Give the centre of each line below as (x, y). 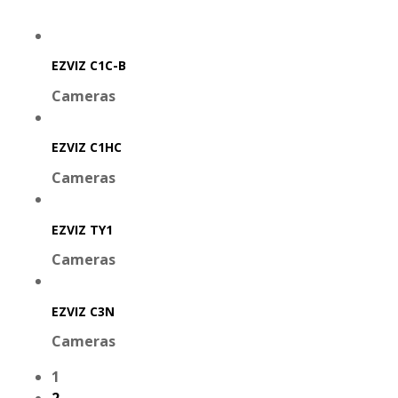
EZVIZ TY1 (82, 229)
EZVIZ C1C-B (89, 66)
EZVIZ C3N (83, 311)
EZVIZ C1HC (87, 147)
